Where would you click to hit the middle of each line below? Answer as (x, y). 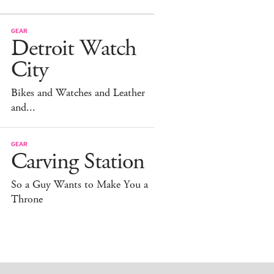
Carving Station (78, 161)
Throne (27, 199)
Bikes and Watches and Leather (78, 93)
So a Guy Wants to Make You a (80, 184)
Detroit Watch (74, 48)
